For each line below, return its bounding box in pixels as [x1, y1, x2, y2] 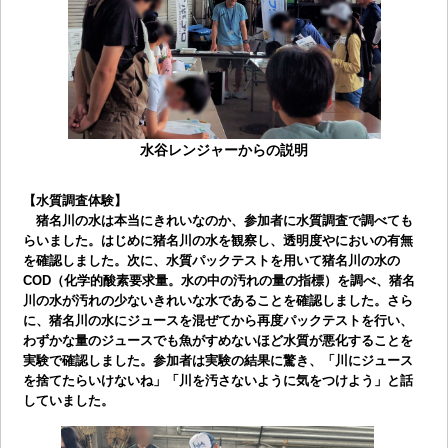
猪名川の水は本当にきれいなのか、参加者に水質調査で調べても [22, 212, 413, 228]
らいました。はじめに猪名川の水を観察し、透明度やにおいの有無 [22, 232, 413, 248]
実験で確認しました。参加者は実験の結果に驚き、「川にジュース [22, 352, 413, 368]
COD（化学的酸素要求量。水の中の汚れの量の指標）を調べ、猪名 [22, 272, 415, 288]
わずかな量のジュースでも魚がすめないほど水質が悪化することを [22, 332, 413, 348]
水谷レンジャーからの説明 [140, 141, 308, 158]
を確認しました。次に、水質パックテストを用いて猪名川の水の [22, 252, 400, 268]
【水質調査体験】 [22, 192, 127, 208]
